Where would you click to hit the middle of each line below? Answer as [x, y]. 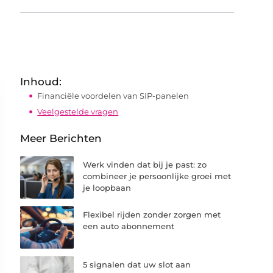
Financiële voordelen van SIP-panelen [113, 96]
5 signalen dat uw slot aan [137, 265]
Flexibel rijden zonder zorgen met [152, 215]
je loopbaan [107, 188]
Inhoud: [41, 82]
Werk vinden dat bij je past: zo [145, 165]
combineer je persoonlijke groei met [157, 176]
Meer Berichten [61, 138]
